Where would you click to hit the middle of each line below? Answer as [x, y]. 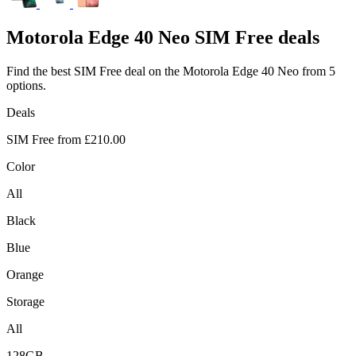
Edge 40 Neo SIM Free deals [201, 37]
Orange [25, 274]
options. [26, 85]
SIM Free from [44, 139]
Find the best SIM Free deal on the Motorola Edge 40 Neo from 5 [171, 71]
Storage [25, 301]
